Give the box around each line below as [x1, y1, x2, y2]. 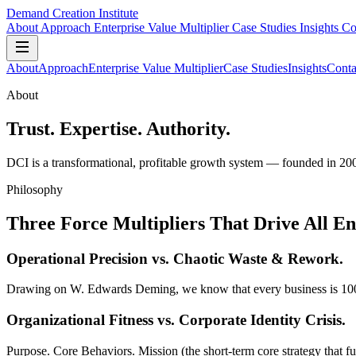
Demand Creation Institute [6, 6, 138, 20]
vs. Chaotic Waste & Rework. [152, 250, 343, 267]
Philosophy [6, 182, 63, 196]
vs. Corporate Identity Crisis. [157, 311, 346, 329]
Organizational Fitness [6, 311, 157, 329]
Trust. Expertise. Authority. [6, 118, 230, 139]
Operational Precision [6, 250, 152, 267]
